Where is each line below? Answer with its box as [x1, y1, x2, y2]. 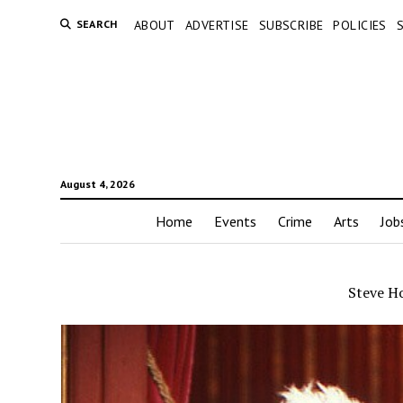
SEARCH [76, 17, 118, 31]
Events [213, 212, 256, 231]
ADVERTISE [184, 17, 249, 33]
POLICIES [333, 17, 387, 33]
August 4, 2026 [59, 177, 135, 192]
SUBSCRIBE [258, 17, 324, 33]
